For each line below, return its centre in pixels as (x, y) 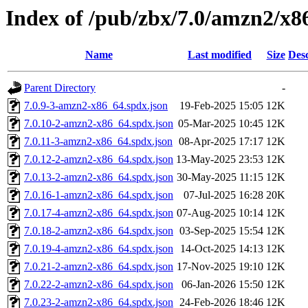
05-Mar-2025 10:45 (221, 124)
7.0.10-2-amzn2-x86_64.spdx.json (99, 124)
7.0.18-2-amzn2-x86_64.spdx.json (99, 231)
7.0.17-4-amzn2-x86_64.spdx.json (99, 213)
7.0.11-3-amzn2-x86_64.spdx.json (98, 142)
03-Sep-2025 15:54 (221, 231)
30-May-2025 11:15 (220, 177)
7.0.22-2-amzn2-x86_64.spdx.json (99, 285)
